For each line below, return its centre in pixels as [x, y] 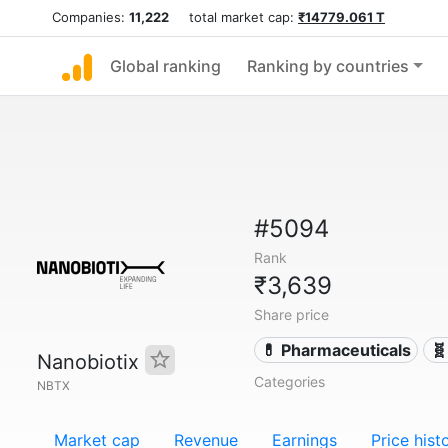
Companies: [90, 17]
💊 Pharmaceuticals [336, 350]
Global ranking [165, 66]
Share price [291, 314]
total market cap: [233, 17]
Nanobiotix [91, 362]
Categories [289, 381]
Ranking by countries [328, 66]
